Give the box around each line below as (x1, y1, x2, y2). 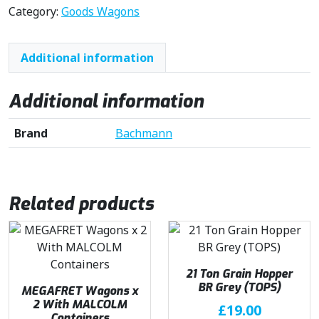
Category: (9, 4, 61, 19)
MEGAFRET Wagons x (21, 283, 138, 298)
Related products (9, 192, 154, 216)
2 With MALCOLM (33, 296, 127, 312)
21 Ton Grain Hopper (186, 266, 293, 281)
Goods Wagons (61, 4, 140, 19)
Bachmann (115, 125, 172, 141)
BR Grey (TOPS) (198, 279, 281, 295)
